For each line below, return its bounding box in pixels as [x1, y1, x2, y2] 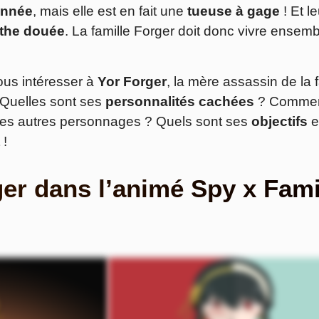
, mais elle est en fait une [33, 4, 187, 19]
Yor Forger [98, 74, 167, 90]
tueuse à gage [187, 4, 280, 19]
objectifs [251, 114, 308, 130]
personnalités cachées [105, 94, 254, 110]
